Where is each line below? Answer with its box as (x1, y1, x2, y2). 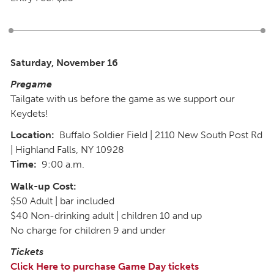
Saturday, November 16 (10, 56, 118, 68)
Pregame (10, 78, 52, 90)
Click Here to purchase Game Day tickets (10, 260, 199, 272)
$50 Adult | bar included (10, 194, 114, 207)
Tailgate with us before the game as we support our (10, 92, 235, 105)
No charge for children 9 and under (10, 224, 166, 236)
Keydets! (10, 107, 48, 119)
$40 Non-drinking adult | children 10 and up (10, 209, 202, 221)
